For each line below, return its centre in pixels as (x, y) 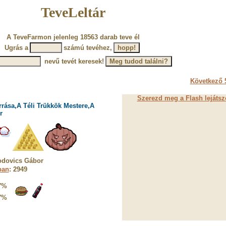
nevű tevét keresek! (73, 61)
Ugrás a (16, 48)
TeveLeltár (73, 12)
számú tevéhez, (88, 48)
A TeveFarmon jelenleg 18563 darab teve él (73, 37)
